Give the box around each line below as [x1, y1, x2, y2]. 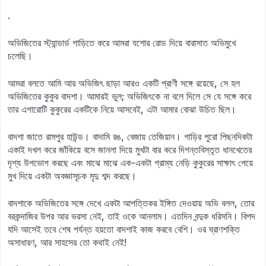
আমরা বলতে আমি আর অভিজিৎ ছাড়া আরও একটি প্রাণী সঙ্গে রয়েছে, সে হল [8, 77, 240, 89]
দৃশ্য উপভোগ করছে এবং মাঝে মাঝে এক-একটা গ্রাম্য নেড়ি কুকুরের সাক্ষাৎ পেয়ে [8, 157, 253, 169]
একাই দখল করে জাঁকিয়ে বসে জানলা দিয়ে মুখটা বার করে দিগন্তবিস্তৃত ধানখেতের [8, 144, 252, 156]
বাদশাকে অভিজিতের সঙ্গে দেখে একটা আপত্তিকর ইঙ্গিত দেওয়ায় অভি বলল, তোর [8, 197, 254, 209]
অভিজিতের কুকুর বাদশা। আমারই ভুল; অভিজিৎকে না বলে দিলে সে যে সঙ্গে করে [8, 90, 251, 102]
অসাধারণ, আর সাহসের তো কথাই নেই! [8, 236, 126, 248]
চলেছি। [8, 50, 33, 62]
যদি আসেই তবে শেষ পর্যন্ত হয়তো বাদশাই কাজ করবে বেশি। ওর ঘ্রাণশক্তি [8, 223, 240, 235]
